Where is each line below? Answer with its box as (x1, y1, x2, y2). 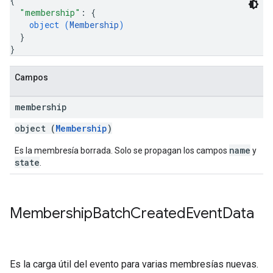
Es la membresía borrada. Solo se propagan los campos (15, 146, 229, 155)
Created (130, 204, 186, 222)
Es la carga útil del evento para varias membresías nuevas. (10, 258, 258, 270)
